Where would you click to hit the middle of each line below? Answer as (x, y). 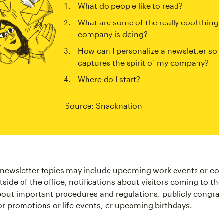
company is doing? (113, 34)
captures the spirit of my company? (143, 63)
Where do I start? (109, 79)
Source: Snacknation (104, 106)
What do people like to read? (130, 6)
